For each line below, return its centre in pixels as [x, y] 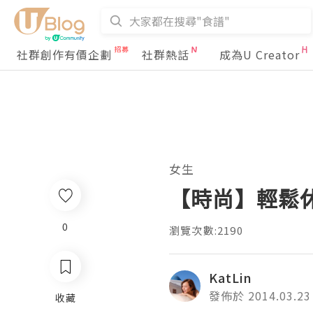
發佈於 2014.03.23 [260, 296]
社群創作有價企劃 [64, 54]
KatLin [231, 277]
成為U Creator [260, 54]
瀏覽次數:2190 [206, 230]
